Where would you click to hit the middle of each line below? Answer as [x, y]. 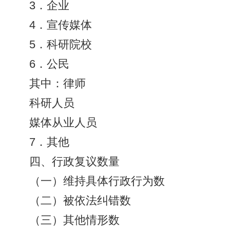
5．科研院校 [61, 45]
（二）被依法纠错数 [80, 201]
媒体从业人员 [63, 123]
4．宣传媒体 [61, 25]
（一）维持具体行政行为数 [97, 181]
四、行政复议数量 [75, 162]
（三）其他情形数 [75, 221]
